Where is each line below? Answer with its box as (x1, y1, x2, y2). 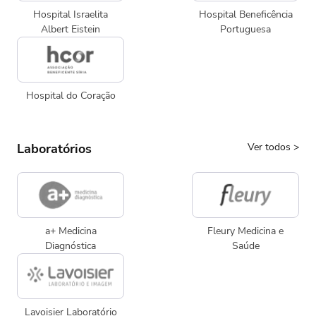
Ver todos (248, 140, 293, 154)
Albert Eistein (41, 22, 100, 36)
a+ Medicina (44, 224, 97, 238)
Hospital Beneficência (198, 7, 293, 21)
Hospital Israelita (33, 7, 108, 21)
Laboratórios (17, 140, 92, 157)
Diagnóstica (45, 238, 96, 253)
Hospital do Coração (25, 88, 116, 102)
